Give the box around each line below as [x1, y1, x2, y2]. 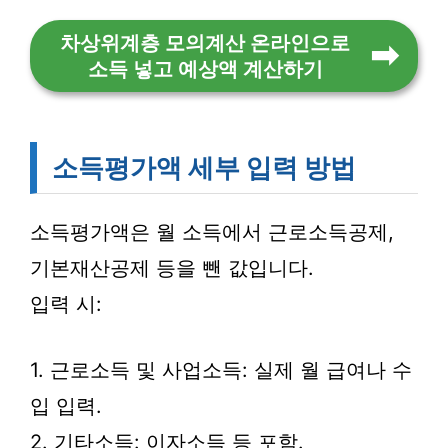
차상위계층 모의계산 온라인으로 [60, 32, 350, 54]
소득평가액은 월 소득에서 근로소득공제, [30, 220, 394, 244]
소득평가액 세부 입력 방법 [52, 152, 356, 183]
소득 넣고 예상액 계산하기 [87, 58, 323, 80]
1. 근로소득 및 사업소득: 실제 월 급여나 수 [30, 358, 412, 382]
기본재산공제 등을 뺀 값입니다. [30, 256, 314, 280]
